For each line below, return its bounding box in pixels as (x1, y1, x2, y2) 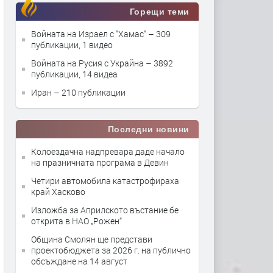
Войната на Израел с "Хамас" (31, 28, 148, 40)
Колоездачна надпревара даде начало (31, 146, 185, 157)
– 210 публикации (54, 87, 126, 98)
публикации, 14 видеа (31, 68, 118, 80)
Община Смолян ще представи (31, 233, 152, 245)
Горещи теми (129, 7, 190, 16)
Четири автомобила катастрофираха (31, 175, 179, 186)
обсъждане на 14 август (31, 255, 127, 267)
